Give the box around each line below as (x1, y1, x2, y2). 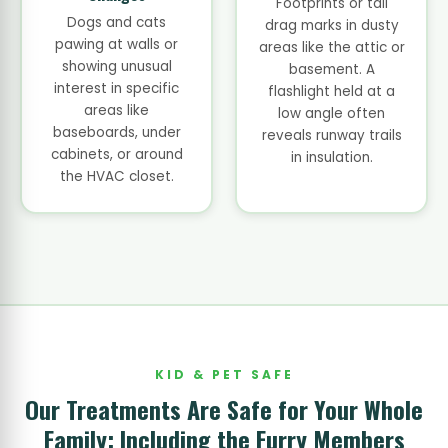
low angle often (278, 104, 385, 123)
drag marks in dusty (264, 16, 399, 35)
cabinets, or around (50, 145, 183, 164)
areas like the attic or (258, 38, 405, 57)
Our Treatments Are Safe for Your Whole (25, 391, 423, 427)
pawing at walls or (55, 35, 178, 54)
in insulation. (290, 148, 373, 167)
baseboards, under (52, 123, 181, 142)
